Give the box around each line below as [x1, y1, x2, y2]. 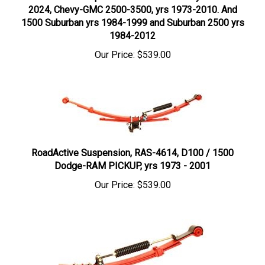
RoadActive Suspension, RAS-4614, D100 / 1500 [31, 136, 234, 148]
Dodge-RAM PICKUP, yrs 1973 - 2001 [54, 149, 211, 161]
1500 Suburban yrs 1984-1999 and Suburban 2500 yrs [21, 6, 244, 18]
